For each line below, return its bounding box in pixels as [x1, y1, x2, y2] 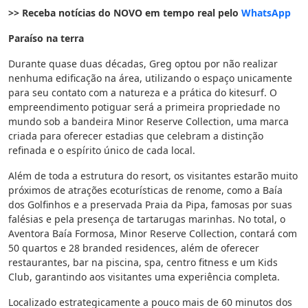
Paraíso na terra [8, 32, 84, 45]
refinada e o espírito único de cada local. [8, 144, 195, 157]
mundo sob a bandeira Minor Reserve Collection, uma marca [8, 115, 289, 128]
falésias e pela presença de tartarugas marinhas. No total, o [8, 212, 285, 225]
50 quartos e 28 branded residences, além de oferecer [8, 241, 259, 254]
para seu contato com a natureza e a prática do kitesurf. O [8, 86, 277, 99]
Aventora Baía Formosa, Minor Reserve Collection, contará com [8, 227, 297, 240]
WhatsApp [241, 6, 291, 19]
